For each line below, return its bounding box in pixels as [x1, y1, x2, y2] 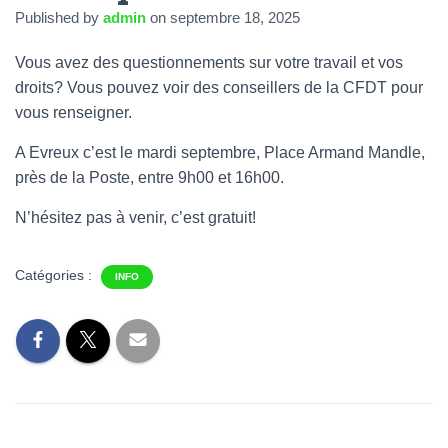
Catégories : [15, 266, 96, 283]
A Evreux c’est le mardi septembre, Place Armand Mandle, [15, 143, 425, 161]
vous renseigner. [15, 103, 132, 121]
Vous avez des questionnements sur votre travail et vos [15, 53, 403, 71]
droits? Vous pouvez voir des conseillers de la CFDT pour [15, 78, 423, 96]
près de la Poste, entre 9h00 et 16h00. [15, 168, 284, 186]
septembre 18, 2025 [170, 8, 300, 26]
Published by [15, 8, 103, 26]
